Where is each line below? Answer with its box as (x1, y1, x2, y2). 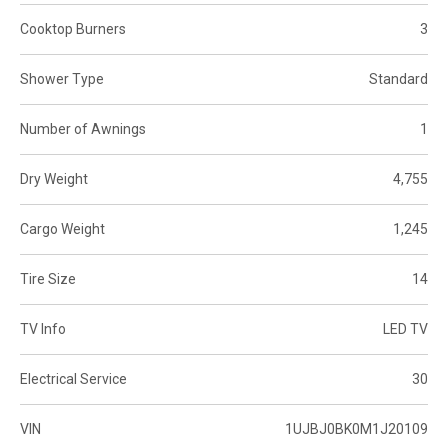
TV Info (20, 320, 66, 337)
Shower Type (20, 70, 104, 87)
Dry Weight (20, 170, 88, 187)
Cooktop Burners (20, 20, 126, 37)
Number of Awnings (20, 120, 146, 137)
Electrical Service (20, 370, 127, 387)
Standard (369, 70, 428, 87)
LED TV (383, 320, 428, 337)
